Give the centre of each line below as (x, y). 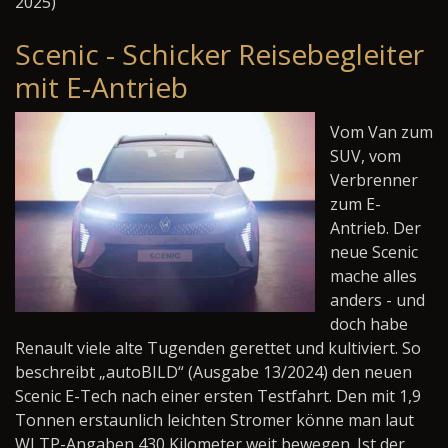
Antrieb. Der (375, 228)
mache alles (373, 276)
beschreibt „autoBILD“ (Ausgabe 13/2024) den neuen (213, 372)
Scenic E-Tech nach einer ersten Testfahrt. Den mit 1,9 (218, 396)
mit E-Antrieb (101, 87)
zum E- (355, 204)
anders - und (377, 300)
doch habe (369, 324)
